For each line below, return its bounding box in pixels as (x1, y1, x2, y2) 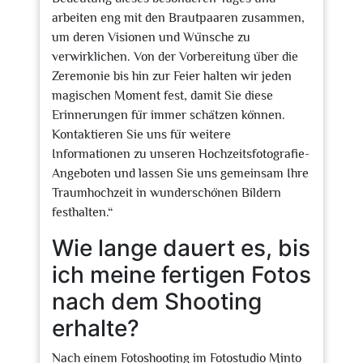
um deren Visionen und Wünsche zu (52, 30, 250, 45)
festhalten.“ (52, 205, 113, 220)
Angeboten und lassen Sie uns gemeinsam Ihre (52, 166, 309, 181)
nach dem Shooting (52, 288, 262, 315)
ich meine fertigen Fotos (52, 261, 311, 288)
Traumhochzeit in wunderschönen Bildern (52, 186, 281, 200)
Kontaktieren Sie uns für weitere (52, 127, 231, 142)
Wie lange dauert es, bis (52, 234, 310, 262)
